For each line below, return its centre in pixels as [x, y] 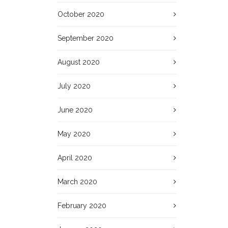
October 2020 [81, 14]
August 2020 [79, 62]
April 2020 [75, 158]
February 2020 [82, 206]
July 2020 [74, 86]
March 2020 [78, 182]
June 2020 [75, 110]
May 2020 [74, 134]
